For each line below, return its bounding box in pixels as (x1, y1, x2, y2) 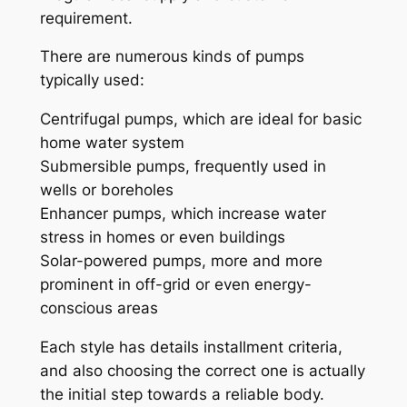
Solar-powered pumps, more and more (39, 252, 323, 271)
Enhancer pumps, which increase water (39, 204, 326, 223)
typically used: (39, 71, 144, 90)
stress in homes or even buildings (39, 228, 285, 247)
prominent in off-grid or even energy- (39, 275, 312, 294)
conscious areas (39, 299, 158, 318)
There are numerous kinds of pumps (39, 47, 304, 66)
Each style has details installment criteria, (39, 337, 342, 356)
